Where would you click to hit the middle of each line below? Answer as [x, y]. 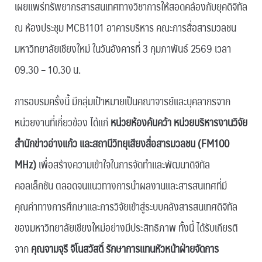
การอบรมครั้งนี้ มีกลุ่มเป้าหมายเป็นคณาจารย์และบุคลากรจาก [123, 101]
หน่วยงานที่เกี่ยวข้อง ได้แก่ [63, 122]
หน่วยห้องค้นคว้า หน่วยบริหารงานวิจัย [179, 122]
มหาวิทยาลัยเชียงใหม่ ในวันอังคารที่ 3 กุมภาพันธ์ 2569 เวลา [123, 49]
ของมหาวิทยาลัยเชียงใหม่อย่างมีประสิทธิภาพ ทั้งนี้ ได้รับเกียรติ [126, 227]
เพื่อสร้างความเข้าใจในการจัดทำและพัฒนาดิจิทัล [124, 164]
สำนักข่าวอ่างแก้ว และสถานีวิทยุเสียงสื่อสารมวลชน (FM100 [122, 143]
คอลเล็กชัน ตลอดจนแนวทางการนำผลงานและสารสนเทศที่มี [121, 185]
